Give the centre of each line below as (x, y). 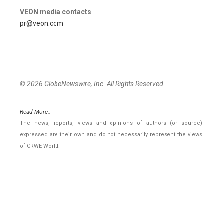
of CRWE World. (40, 146)
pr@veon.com (42, 24)
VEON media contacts (55, 12)
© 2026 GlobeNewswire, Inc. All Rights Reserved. (92, 84)
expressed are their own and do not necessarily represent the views (111, 135)
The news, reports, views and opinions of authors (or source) (111, 123)
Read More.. (35, 112)
